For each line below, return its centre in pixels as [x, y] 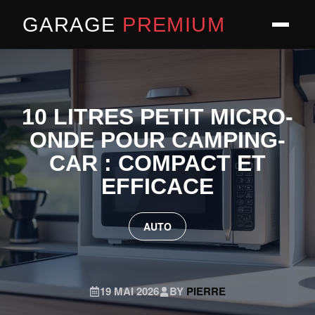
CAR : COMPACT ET [157, 163]
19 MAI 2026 [129, 291]
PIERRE [206, 291]
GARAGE [73, 24]
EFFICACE [157, 186]
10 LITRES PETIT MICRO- [157, 117]
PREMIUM [174, 24]
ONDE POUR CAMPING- [157, 140]
